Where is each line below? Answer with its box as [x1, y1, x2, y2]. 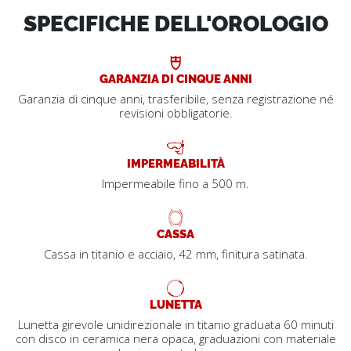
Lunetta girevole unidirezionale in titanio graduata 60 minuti [17, 316, 334, 332]
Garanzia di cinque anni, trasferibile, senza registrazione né [17, 90, 334, 107]
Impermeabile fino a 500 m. [102, 175, 249, 191]
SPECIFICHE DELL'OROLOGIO [23, 6, 328, 37]
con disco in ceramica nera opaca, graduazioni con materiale [15, 330, 336, 346]
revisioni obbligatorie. [118, 104, 233, 121]
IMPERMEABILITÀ [126, 154, 225, 171]
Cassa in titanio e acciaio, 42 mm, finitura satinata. [43, 245, 308, 262]
